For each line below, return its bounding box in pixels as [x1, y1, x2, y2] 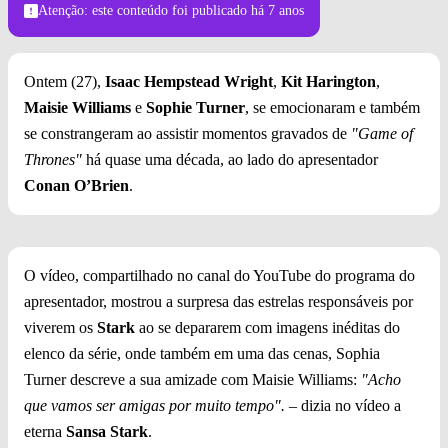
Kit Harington [281, 73, 376, 91]
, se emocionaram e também [245, 99, 420, 117]
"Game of [347, 125, 413, 143]
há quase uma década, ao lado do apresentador [86, 151, 378, 169]
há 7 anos [251, 3, 304, 19]
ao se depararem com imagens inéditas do [135, 319, 400, 337]
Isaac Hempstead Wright [105, 73, 273, 91]
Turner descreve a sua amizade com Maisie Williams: [24, 371, 361, 389]
